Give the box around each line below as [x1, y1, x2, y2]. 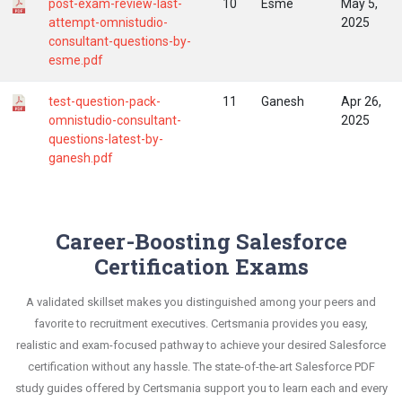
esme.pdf [48, 52, 103, 67]
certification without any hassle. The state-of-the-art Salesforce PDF [27, 359, 375, 373]
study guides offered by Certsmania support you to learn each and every [14, 380, 388, 395]
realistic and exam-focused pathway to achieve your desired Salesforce [16, 337, 386, 352]
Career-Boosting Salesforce [55, 226, 347, 256]
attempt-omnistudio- [48, 14, 168, 30]
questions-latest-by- [48, 131, 163, 146]
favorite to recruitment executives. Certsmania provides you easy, [34, 316, 368, 330]
